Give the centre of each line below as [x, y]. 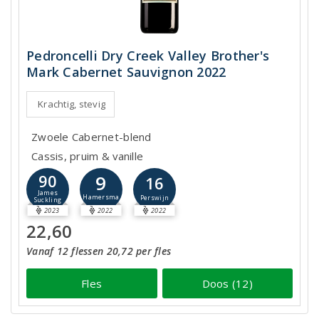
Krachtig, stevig [72, 104]
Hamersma [101, 198]
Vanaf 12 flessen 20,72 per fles [99, 251]
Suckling [48, 200]
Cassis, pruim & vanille [88, 156]
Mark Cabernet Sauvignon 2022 [126, 72]
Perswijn [155, 198]
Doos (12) [227, 283]
